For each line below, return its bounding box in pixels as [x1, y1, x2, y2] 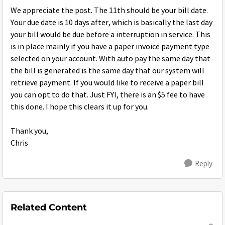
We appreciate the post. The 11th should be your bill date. [11, 6, 208, 16]
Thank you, [11, 126, 48, 136]
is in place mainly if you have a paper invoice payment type [11, 42, 209, 52]
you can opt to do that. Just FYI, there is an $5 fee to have [11, 90, 205, 100]
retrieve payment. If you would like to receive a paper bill [11, 78, 204, 88]
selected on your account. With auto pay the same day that [11, 54, 210, 64]
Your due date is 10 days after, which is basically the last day [11, 18, 212, 28]
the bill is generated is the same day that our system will [11, 66, 204, 76]
